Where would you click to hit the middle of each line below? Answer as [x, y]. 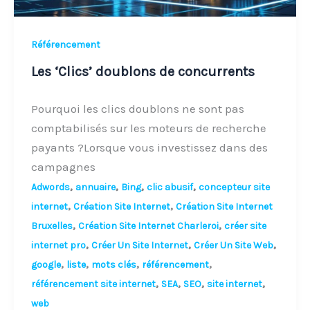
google [46, 265]
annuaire [96, 188]
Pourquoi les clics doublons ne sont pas [138, 109]
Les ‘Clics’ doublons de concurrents [143, 72]
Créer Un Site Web [234, 246]
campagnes [64, 167]
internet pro [59, 246]
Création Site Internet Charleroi [149, 226]
